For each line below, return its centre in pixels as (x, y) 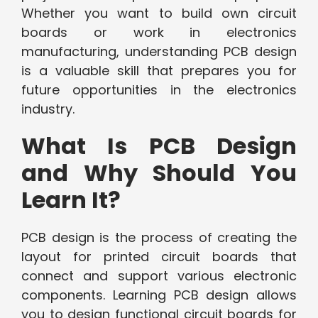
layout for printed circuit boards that (159, 257)
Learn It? (71, 200)
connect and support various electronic (159, 276)
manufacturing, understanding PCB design (159, 52)
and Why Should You (159, 173)
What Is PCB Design (159, 146)
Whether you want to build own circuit (159, 13)
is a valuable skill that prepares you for (159, 71)
